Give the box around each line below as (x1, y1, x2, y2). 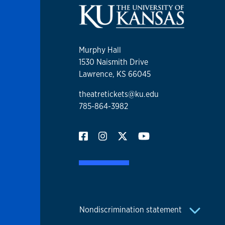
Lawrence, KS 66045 (79, 69, 151, 80)
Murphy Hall (79, 45, 121, 56)
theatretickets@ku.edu (79, 89, 159, 100)
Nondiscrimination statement (79, 204, 184, 215)
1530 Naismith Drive (79, 57, 148, 68)
